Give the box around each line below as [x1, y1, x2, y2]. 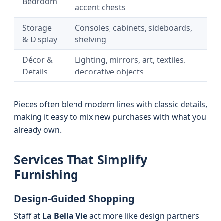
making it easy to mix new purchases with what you [14, 111, 206, 122]
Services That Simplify [14, 151, 147, 168]
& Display [22, 34, 57, 45]
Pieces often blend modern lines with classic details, [14, 99, 207, 110]
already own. [14, 124, 62, 135]
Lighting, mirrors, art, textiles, [75, 54, 185, 65]
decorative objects [75, 66, 144, 77]
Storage [22, 22, 52, 33]
